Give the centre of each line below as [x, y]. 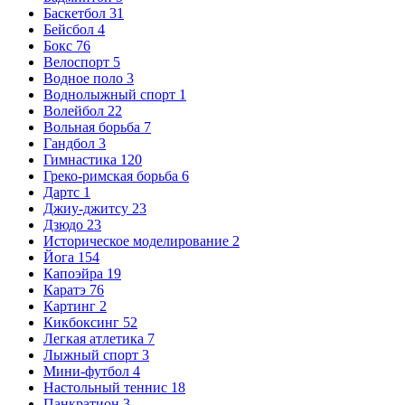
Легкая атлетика [94, 339]
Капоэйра [73, 273]
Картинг [70, 306]
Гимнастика [80, 160]
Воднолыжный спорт [109, 94]
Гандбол [69, 143]
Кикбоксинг [81, 322]
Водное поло [83, 78]
